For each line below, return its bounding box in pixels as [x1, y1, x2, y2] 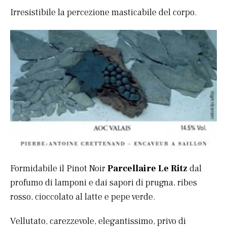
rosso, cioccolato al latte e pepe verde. [10, 191, 156, 203]
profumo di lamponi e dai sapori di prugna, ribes [10, 176, 197, 188]
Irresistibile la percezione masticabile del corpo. [10, 7, 197, 19]
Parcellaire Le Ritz [107, 162, 187, 174]
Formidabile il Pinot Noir [10, 162, 107, 174]
